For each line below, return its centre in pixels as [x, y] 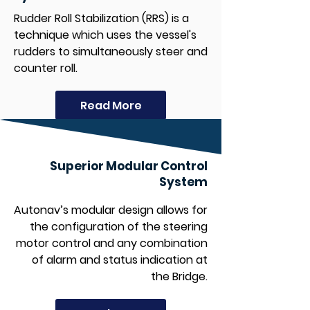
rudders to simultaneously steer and [111, 52]
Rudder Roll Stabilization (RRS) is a [101, 18]
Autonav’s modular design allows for [111, 210]
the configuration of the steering [119, 227]
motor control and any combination [112, 243]
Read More [111, 105]
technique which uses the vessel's [105, 35]
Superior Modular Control [129, 166]
